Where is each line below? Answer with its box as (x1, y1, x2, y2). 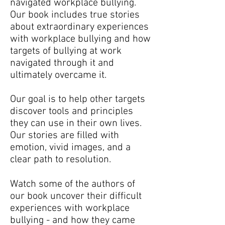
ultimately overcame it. (10, 69, 106, 81)
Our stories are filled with (10, 130, 119, 142)
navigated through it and (10, 57, 114, 69)
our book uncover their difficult (10, 190, 142, 202)
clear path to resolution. (10, 154, 111, 166)
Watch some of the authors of (10, 178, 135, 190)
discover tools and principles (10, 105, 133, 118)
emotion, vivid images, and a (10, 142, 131, 154)
